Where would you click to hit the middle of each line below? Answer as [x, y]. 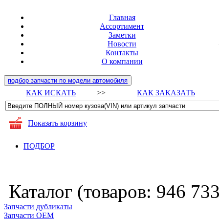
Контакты [122, 53]
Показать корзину [57, 123]
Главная [122, 17]
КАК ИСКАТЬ [51, 93]
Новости [122, 44]
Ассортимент [122, 26]
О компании [122, 61]
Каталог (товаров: [80, 191]
